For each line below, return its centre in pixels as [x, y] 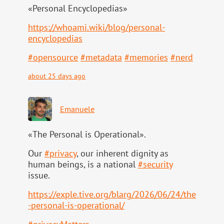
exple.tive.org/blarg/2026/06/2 [116, 194]
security [158, 164]
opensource [55, 57]
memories [149, 57]
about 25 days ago [57, 76]
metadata [104, 57]
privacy [63, 153]
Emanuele [77, 109]
